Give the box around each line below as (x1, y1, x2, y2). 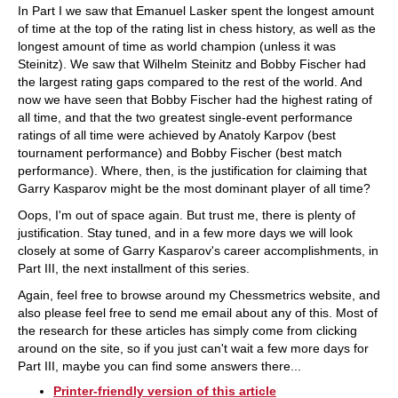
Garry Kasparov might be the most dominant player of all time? (18, 181, 370, 195)
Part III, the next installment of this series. (18, 261, 250, 275)
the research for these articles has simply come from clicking (18, 323, 357, 338)
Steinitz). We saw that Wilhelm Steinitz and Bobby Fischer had (18, 57, 366, 71)
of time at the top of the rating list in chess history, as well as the (18, 21, 376, 36)
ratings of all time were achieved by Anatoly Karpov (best (18, 128, 336, 142)
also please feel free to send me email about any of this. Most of (18, 306, 378, 320)
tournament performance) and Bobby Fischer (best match (18, 146, 342, 160)
